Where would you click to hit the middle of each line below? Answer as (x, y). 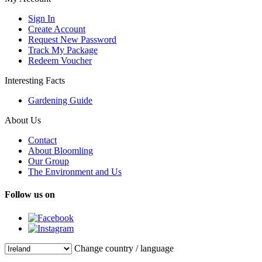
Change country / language (124, 248)
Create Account (57, 29)
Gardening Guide (60, 101)
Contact (42, 140)
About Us (23, 120)
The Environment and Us (75, 172)
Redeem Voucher (60, 61)
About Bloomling (61, 151)
